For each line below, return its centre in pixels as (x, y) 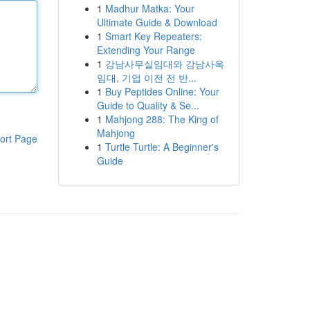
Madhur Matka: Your (149, 8)
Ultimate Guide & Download (157, 22)
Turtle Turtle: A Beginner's (162, 147)
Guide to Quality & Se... (148, 105)
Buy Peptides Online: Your (162, 91)
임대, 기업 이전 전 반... (146, 77)
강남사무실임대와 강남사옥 (164, 64)
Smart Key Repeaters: (153, 36)
